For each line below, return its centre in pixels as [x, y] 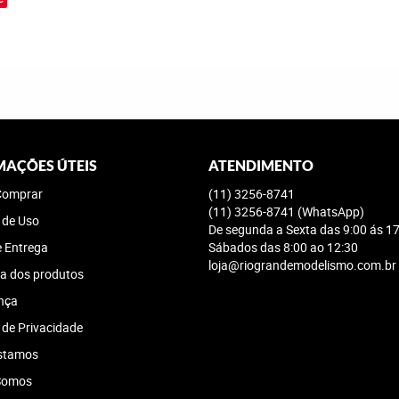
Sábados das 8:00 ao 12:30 [283, 247]
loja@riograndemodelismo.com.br [302, 265]
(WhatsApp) [331, 212]
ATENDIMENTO [261, 166]
